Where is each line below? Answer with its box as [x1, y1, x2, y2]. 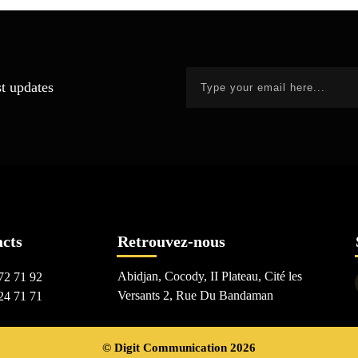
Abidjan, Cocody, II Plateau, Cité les [117, 269, 302, 283]
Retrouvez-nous [117, 233, 225, 250]
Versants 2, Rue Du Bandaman [117, 288, 276, 302]
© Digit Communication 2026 [102, 341, 256, 354]
